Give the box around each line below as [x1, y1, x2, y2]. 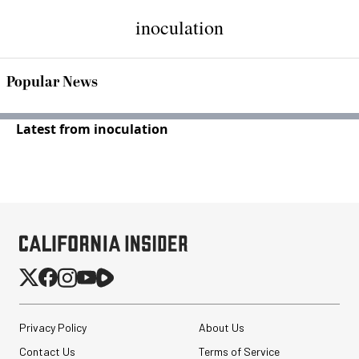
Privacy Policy [19, 321, 87, 334]
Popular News [6, 71, 98, 93]
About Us [198, 321, 244, 334]
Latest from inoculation [16, 120, 168, 138]
